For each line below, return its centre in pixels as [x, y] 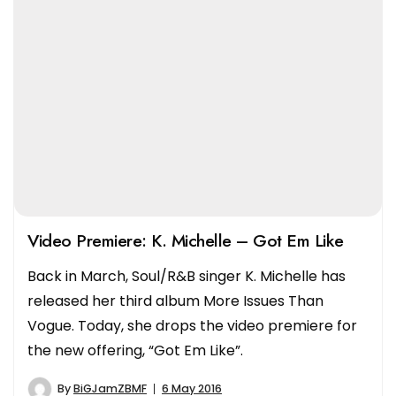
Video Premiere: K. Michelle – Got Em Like [186, 240]
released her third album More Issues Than [175, 301]
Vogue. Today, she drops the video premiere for [192, 325]
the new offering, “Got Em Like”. [135, 350]
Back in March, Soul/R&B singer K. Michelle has [187, 276]
